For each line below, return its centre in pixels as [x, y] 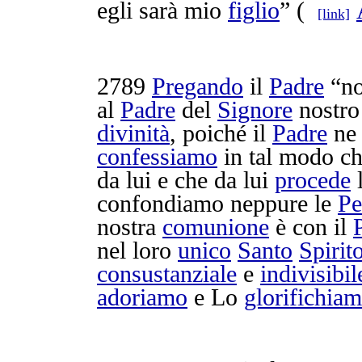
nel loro [137, 250]
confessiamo [157, 157]
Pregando [198, 86]
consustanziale [167, 274]
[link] [334, 14]
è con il [311, 227]
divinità [133, 133]
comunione [216, 227]
